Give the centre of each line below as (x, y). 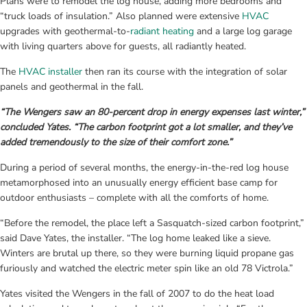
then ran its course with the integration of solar (185, 71)
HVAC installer (50, 71)
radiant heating (162, 31)
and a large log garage (243, 31)
